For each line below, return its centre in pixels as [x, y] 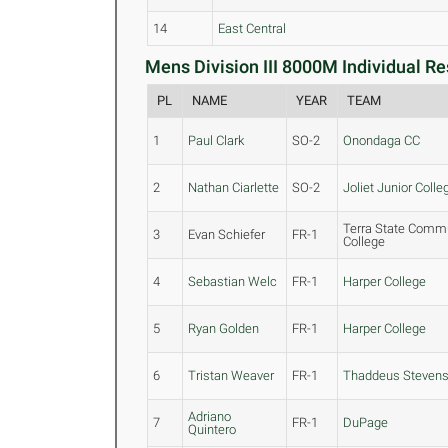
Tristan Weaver [231, 375]
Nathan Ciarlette [234, 187]
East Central [252, 28]
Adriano [210, 416]
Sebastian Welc [233, 281]
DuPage [366, 422]
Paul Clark [216, 140]
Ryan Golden [224, 328]
